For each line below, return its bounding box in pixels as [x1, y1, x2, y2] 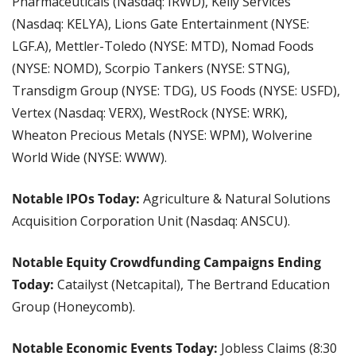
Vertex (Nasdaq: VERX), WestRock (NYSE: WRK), [12, 104, 288, 122]
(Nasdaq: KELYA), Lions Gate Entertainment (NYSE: [12, 15, 309, 33]
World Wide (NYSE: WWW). [12, 149, 167, 167]
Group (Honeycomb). [12, 298, 135, 316]
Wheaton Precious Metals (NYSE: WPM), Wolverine [12, 126, 312, 145]
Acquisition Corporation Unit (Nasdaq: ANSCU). [12, 212, 290, 230]
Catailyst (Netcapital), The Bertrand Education [57, 276, 330, 294]
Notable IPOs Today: [12, 190, 140, 208]
